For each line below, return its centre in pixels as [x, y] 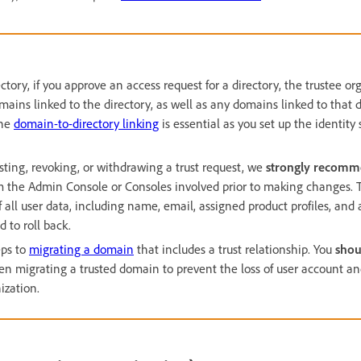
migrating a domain [81, 249]
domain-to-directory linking [86, 123]
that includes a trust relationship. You [234, 249]
